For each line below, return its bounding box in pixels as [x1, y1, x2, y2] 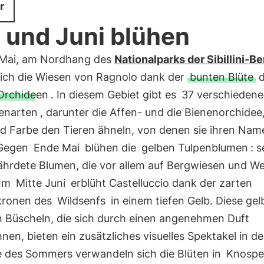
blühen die [81, 141, 139, 154]
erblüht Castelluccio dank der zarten [67, 177, 252, 189]
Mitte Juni [15, 177, 65, 189]
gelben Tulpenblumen [141, 141, 248, 154]
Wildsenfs [57, 194, 105, 207]
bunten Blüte [189, 71, 253, 83]
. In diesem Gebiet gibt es [50, 88, 179, 101]
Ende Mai [33, 141, 80, 154]
